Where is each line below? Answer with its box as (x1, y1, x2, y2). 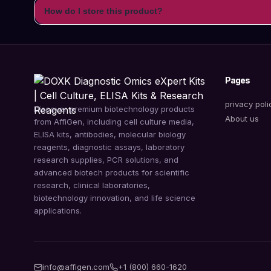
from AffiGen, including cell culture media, (34, 116, 194, 126)
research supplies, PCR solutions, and (34, 154, 178, 165)
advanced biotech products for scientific (34, 167, 189, 177)
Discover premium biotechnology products (34, 103, 195, 114)
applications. (34, 205, 82, 215)
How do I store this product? (44, 5, 163, 16)
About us (225, 113, 259, 123)
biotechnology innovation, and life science (34, 192, 195, 203)
